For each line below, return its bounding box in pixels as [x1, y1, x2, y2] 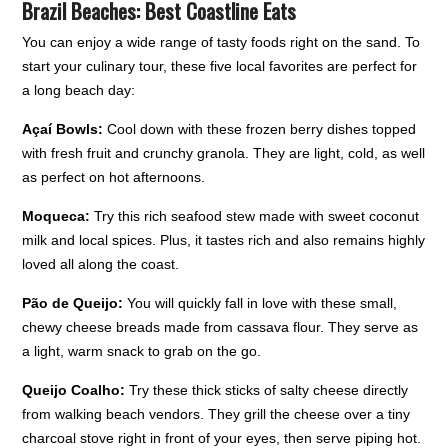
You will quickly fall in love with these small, [123, 295, 398, 312]
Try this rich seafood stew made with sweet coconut [90, 208, 420, 225]
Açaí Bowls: [22, 121, 104, 138]
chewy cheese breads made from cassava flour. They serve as [22, 319, 419, 336]
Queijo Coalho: [22, 382, 126, 399]
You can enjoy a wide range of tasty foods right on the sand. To [22, 34, 421, 51]
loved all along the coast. [22, 256, 180, 273]
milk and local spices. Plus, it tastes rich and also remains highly [22, 232, 426, 249]
